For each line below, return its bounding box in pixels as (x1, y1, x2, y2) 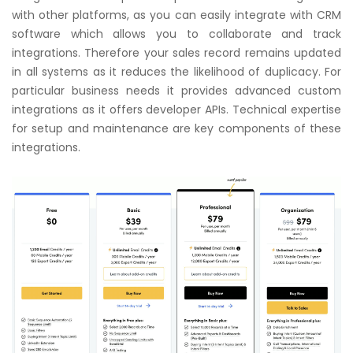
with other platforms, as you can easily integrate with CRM (12, 6, 341, 23)
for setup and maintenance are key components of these (12, 120, 341, 136)
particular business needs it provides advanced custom (12, 82, 341, 98)
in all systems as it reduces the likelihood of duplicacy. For (12, 63, 341, 80)
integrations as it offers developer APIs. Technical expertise (12, 101, 341, 117)
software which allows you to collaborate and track (12, 25, 341, 42)
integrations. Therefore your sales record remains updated (12, 44, 341, 61)
